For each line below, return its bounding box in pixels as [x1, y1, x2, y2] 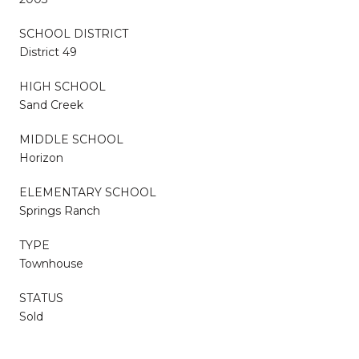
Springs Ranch [19, 203, 100, 218]
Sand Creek [19, 97, 83, 112]
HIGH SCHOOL [19, 79, 106, 94]
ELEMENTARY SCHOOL [19, 184, 156, 200]
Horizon [19, 150, 63, 165]
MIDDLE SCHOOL [19, 131, 123, 147]
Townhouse [19, 256, 83, 271]
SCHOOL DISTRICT [19, 26, 128, 41]
